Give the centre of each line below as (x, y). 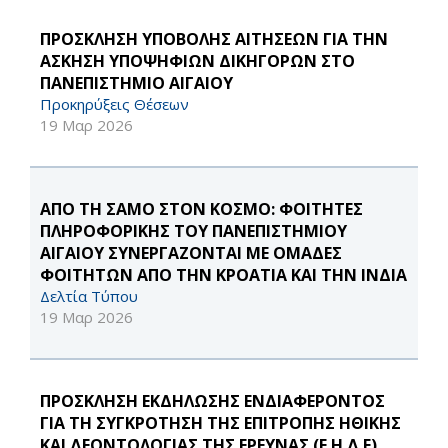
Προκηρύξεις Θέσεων (114, 104)
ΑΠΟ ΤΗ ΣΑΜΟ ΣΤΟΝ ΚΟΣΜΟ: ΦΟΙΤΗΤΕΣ (201, 209)
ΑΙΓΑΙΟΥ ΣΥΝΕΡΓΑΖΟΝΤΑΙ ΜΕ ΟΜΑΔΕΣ (191, 253)
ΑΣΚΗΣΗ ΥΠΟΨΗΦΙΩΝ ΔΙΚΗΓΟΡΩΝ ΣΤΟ (197, 61)
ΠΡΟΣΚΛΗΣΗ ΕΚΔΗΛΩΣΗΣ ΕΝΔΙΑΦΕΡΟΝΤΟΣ (212, 401)
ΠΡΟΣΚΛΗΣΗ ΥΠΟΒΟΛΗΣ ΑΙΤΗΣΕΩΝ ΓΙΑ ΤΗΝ (214, 39)
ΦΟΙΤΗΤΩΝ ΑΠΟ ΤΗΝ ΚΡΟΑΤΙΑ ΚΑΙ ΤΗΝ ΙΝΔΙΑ (223, 275)
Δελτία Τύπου (89, 296)
